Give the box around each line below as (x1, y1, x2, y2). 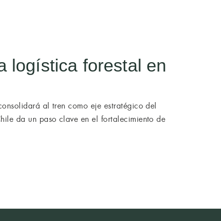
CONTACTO (128, 14, 166, 23)
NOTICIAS (87, 14, 118, 23)
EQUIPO (51, 14, 77, 23)
